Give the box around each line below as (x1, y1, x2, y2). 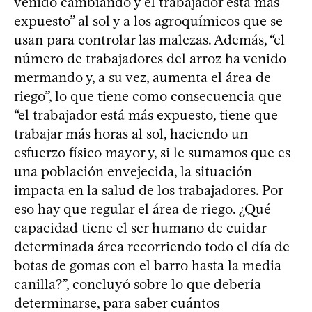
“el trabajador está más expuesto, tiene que (14, 106, 278, 123)
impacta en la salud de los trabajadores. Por (14, 181, 283, 198)
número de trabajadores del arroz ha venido (14, 49, 286, 67)
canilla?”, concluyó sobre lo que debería (14, 275, 261, 292)
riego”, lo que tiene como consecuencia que (14, 87, 282, 104)
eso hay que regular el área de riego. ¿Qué (14, 200, 271, 217)
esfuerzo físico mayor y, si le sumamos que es (14, 143, 290, 161)
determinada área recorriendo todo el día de (14, 237, 290, 255)
